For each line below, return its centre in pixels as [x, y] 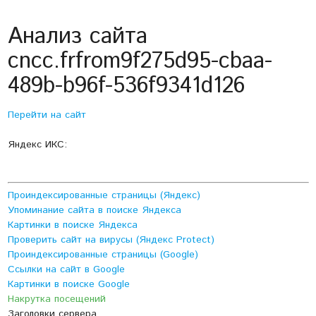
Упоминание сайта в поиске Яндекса [94, 211]
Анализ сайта [77, 37]
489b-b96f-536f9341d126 [126, 86]
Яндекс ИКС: [37, 145]
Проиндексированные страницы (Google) [103, 255]
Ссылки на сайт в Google [66, 270]
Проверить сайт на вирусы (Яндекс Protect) [111, 240]
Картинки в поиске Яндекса [72, 225]
